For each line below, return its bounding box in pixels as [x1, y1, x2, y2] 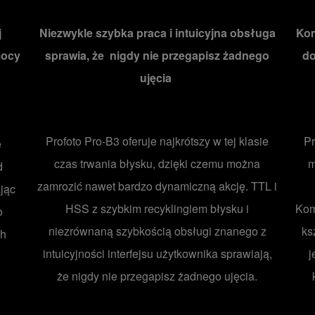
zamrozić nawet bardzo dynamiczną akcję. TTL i [37, 177, 278, 194]
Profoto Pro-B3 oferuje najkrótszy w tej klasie [46, 132, 269, 149]
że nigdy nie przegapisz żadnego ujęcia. [57, 267, 258, 284]
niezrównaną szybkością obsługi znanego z [48, 222, 266, 239]
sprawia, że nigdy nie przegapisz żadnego [45, 46, 270, 63]
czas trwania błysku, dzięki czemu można [54, 155, 261, 172]
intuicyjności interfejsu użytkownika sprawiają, [42, 245, 272, 262]
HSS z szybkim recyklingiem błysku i [65, 200, 250, 217]
